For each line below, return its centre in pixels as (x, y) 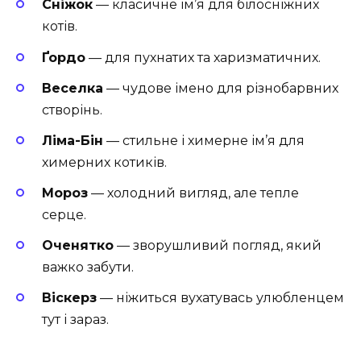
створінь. (72, 110)
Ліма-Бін (73, 140)
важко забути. (88, 268)
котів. (60, 27)
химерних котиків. (104, 162)
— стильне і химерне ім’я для (204, 140)
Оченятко (78, 246)
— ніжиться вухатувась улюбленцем (220, 298)
